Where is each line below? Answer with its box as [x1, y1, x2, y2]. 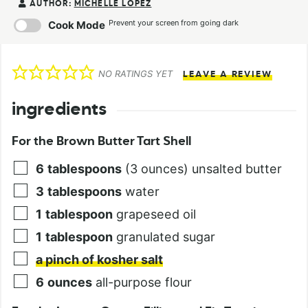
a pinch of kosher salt [36, 252, 163, 267]
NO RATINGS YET [98, 68, 173, 80]
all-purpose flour [96, 275, 192, 290]
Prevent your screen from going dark [109, 18, 239, 28]
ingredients [12, 101, 107, 120]
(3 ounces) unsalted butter [125, 162, 282, 177]
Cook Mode [48, 19, 105, 32]
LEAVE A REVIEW [182, 70, 273, 80]
